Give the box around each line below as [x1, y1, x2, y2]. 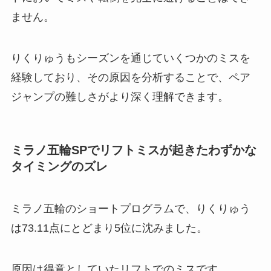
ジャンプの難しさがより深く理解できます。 [10, 91, 229, 103]
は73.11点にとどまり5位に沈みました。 [10, 221, 207, 234]
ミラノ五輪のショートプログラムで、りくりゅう [10, 202, 250, 215]
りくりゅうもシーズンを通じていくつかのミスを [10, 52, 250, 65]
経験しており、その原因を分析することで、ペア [10, 71, 250, 84]
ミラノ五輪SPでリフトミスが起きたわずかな [10, 143, 256, 157]
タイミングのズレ [10, 160, 108, 174]
